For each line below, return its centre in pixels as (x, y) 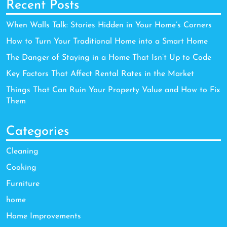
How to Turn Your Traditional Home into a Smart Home (107, 41)
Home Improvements (44, 216)
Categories (37, 131)
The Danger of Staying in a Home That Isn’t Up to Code (109, 58)
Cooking (21, 167)
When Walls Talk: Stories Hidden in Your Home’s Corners (109, 25)
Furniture (23, 184)
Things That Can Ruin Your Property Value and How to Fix (113, 90)
